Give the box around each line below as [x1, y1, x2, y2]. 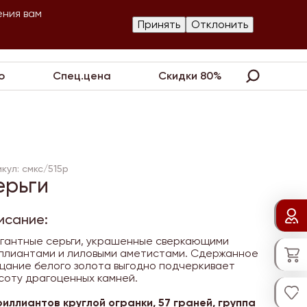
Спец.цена [52, 69, 111, 82]
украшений [58, 31, 118, 44]
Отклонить [191, 18, 248, 31]
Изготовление [58, 18, 131, 31]
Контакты [192, 24, 242, 38]
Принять [138, 18, 180, 31]
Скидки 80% [158, 69, 223, 82]
